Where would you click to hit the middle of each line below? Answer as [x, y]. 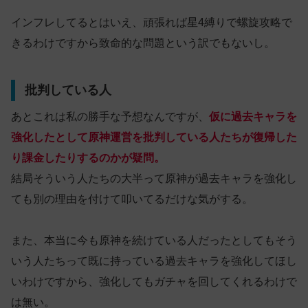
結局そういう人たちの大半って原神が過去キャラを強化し [154, 179]
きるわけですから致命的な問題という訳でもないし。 [143, 43]
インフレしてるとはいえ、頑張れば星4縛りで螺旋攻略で [152, 22]
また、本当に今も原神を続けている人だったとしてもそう [154, 241]
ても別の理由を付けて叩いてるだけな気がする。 [132, 199]
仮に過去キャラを [253, 117]
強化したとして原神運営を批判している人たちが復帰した [154, 137]
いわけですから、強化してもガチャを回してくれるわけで [154, 282]
